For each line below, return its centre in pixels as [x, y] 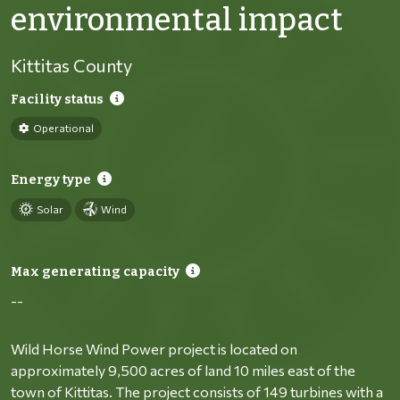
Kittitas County [71, 65]
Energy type [51, 179]
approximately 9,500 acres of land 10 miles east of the [183, 370]
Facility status [57, 99]
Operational [63, 127]
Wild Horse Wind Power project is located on [154, 348]
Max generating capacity [95, 271]
